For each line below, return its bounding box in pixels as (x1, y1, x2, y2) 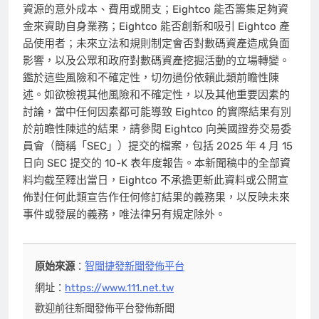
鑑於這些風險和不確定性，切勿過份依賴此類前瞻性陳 (23, 70, 279, 84)
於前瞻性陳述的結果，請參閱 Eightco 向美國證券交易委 (23, 122, 291, 135)
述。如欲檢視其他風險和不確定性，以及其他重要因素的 (23, 88, 290, 101)
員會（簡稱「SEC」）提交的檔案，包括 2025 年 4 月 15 (23, 139, 293, 152)
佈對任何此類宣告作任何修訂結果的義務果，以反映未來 (23, 190, 290, 204)
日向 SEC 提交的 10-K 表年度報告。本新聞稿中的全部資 (23, 156, 291, 169)
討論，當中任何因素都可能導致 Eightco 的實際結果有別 (23, 105, 291, 118)
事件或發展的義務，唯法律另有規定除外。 (23, 207, 226, 221)
